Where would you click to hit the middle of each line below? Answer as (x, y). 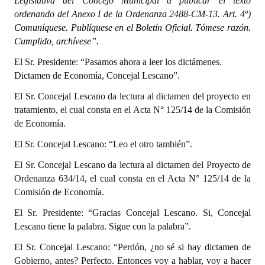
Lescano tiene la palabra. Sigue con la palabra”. (103, 226)
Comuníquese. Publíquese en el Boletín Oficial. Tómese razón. (132, 28)
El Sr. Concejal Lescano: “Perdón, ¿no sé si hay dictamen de (132, 247)
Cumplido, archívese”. (56, 41)
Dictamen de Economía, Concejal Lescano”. (97, 75)
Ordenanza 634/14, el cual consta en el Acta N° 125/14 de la (132, 178)
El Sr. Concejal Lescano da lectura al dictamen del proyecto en (132, 96)
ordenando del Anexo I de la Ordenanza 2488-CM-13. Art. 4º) (132, 14)
